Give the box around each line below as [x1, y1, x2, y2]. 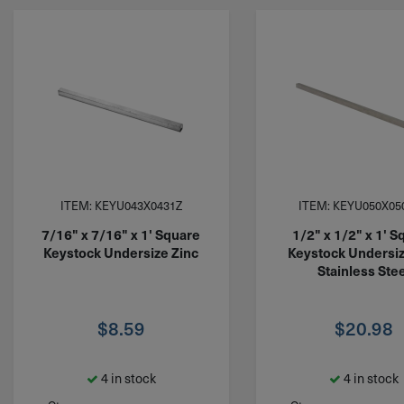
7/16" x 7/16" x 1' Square [41, 224, 201, 243]
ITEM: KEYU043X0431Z [60, 197, 182, 215]
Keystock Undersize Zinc [43, 242, 199, 262]
